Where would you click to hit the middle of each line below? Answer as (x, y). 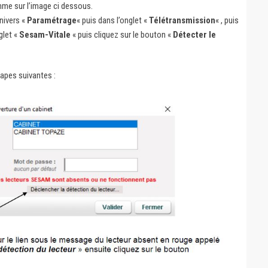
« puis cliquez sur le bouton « (121, 35)
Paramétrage (51, 20)
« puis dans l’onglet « (112, 20)
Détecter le (194, 35)
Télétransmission (182, 20)
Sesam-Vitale (45, 35)
